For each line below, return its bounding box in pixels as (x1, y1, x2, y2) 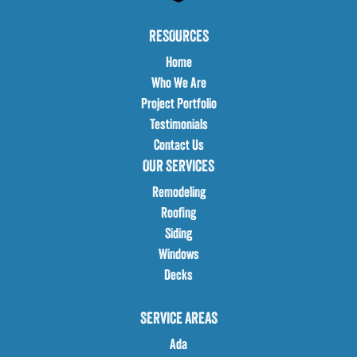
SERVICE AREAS (139, 311, 218, 328)
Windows (158, 247, 199, 263)
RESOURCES (148, 29, 209, 45)
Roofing (161, 206, 196, 222)
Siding (165, 226, 192, 242)
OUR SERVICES (143, 159, 214, 175)
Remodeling (151, 185, 206, 201)
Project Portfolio (140, 96, 217, 112)
